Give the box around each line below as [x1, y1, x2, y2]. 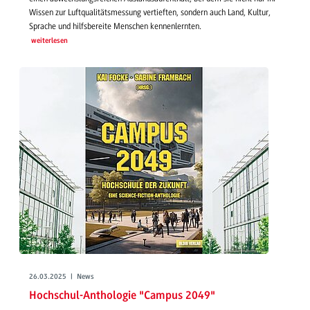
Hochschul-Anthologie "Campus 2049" [29, 289, 215, 302]
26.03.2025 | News [29, 273, 94, 282]
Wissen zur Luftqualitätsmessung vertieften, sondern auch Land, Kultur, [29, 8, 271, 18]
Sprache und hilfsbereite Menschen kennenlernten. [29, 21, 201, 32]
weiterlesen [30, 37, 68, 46]
